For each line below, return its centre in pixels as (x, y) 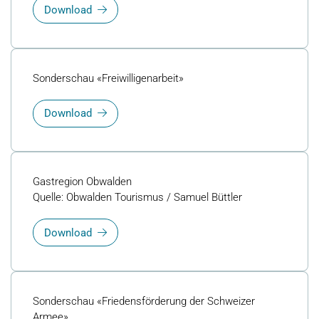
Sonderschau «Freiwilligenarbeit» (108, 78)
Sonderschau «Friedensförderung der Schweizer (144, 301)
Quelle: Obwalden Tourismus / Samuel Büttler (137, 198)
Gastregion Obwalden (82, 182)
